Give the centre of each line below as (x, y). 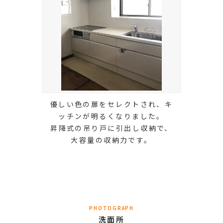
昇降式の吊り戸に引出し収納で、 (111, 128)
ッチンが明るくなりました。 (111, 116)
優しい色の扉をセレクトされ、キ (111, 104)
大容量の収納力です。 (111, 140)
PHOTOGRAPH (111, 208)
